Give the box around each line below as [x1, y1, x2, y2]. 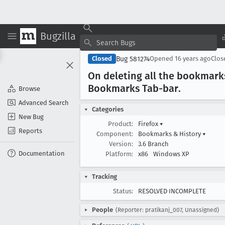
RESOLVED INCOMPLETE [138, 187, 206, 195]
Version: [109, 140, 133, 148]
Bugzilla [40, 30, 76, 42]
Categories [92, 105, 124, 113]
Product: [108, 120, 133, 128]
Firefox [138, 120, 160, 128]
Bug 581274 [116, 54, 150, 63]
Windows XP [153, 150, 189, 158]
